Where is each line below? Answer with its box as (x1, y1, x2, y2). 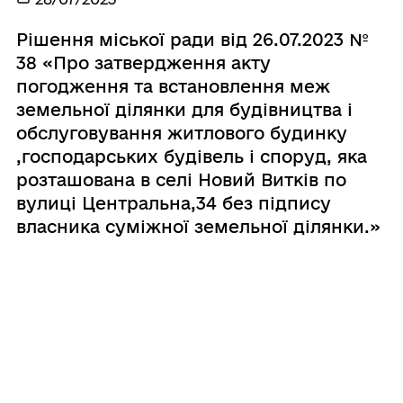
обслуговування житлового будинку (15, 122, 347, 143)
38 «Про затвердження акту (15, 52, 271, 73)
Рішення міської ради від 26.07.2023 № (15, 29, 369, 49)
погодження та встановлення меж (15, 76, 330, 96)
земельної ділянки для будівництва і (15, 99, 353, 120)
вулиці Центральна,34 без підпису (15, 193, 331, 213)
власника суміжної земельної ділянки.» (15, 216, 381, 237)
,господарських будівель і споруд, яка (15, 146, 367, 166)
